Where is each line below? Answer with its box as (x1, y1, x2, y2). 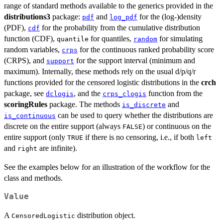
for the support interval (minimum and (74, 56, 195, 65)
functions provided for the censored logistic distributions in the (4, 78, 201, 87)
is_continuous (4, 111, 56, 119)
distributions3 (4, 12, 50, 21)
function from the (146, 89, 203, 98)
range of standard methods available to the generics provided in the (4, 1, 213, 10)
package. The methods (47, 100, 122, 109)
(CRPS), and (4, 56, 46, 65)
